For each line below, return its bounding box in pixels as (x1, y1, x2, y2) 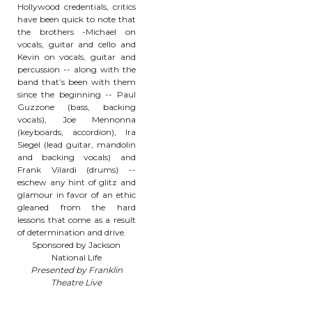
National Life (51, 252, 102, 263)
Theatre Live (51, 277, 102, 288)
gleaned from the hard (17, 202, 136, 212)
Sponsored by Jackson (32, 240, 121, 250)
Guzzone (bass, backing (17, 102, 136, 112)
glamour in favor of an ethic (17, 189, 136, 200)
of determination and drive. (17, 227, 126, 237)
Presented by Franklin (30, 265, 123, 275)
